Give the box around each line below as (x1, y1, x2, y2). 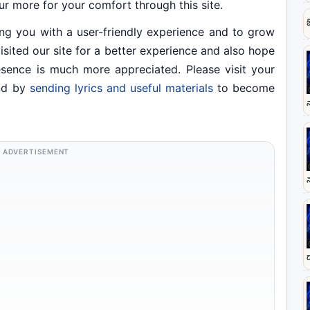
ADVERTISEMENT (2, 147, 70, 156)
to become (212, 81, 275, 95)
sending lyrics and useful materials (29, 81, 213, 95)
